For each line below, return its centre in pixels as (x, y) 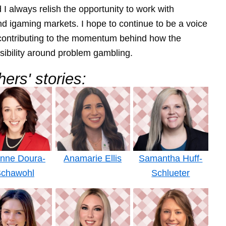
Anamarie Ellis (93, 158)
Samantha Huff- (171, 158)
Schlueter (171, 173)
